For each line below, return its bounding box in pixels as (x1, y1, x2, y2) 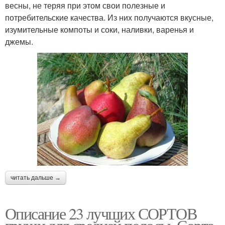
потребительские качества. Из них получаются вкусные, (5, 11, 213, 23)
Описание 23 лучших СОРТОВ (5, 202, 196, 224)
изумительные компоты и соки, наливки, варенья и (5, 23, 194, 35)
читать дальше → (11, 174, 61, 181)
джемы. (5, 35, 33, 47)
